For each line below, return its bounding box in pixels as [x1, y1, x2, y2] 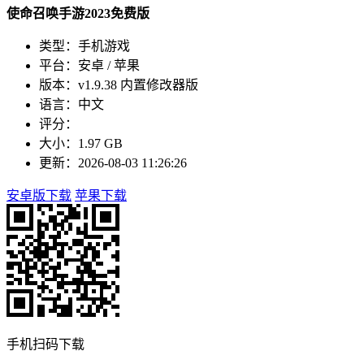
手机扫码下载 [6, 336, 84, 351]
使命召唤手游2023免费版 [6, 6, 149, 20]
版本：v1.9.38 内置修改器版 [39, 77, 198, 92]
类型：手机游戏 [39, 38, 130, 53]
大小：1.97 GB [39, 136, 123, 150]
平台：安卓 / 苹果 [39, 58, 140, 72]
